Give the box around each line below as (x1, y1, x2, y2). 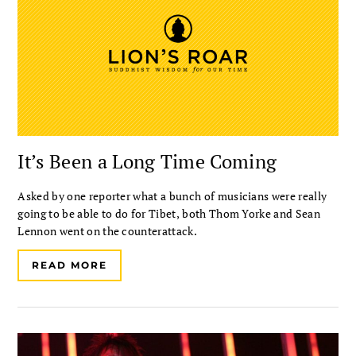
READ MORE (32, 258, 107, 271)
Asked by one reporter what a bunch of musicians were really (17, 188, 327, 203)
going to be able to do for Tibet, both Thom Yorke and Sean (17, 205, 320, 221)
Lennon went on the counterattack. (17, 222, 197, 238)
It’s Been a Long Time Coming (17, 148, 277, 174)
